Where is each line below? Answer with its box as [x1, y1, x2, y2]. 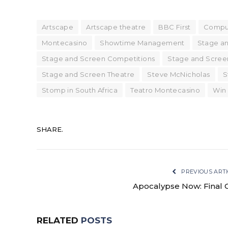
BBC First [158, 22, 191, 31]
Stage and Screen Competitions [42, 54, 155, 63]
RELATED [37, 215, 81, 225]
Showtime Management [100, 38, 185, 47]
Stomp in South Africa [42, 85, 118, 94]
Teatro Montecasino [130, 85, 201, 94]
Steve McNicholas [147, 70, 210, 78]
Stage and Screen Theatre [42, 70, 135, 78]
